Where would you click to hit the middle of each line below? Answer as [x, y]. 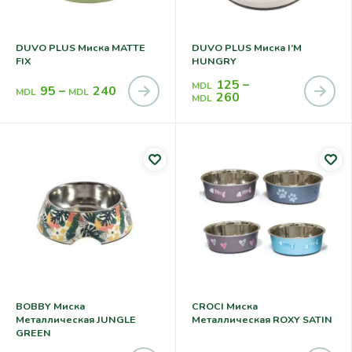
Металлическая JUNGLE [56, 320]
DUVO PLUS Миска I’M [247, 47]
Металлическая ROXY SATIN [262, 320]
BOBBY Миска [50, 306]
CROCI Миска [225, 306]
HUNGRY [214, 60]
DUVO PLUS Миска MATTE [81, 47]
